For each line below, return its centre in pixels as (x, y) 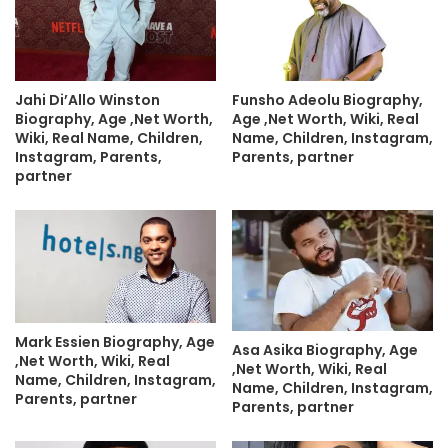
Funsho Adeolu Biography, (327, 99)
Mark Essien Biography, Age (115, 342)
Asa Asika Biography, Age (325, 350)
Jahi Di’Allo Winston (87, 99)
